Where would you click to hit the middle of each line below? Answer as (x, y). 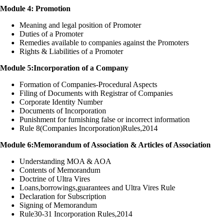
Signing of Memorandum (58, 205)
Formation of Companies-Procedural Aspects (88, 85)
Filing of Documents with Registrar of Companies (96, 93)
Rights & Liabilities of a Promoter (71, 52)
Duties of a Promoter (51, 34)
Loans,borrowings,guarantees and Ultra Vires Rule (97, 188)
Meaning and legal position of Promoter (80, 25)
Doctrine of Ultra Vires (55, 179)
